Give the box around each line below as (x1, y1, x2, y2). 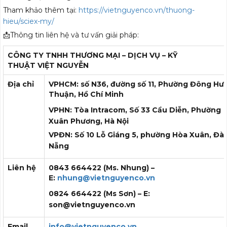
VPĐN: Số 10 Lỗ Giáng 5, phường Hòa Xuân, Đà (49, 130, 224, 140)
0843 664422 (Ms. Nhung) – (49, 163, 155, 173)
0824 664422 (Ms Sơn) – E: (49, 189, 150, 199)
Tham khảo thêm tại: (3, 6, 79, 15)
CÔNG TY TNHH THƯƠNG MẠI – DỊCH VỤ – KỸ (8, 51, 177, 60)
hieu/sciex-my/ (3, 17, 54, 26)
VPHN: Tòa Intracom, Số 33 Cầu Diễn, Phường (49, 105, 221, 115)
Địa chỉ (8, 80, 34, 89)
